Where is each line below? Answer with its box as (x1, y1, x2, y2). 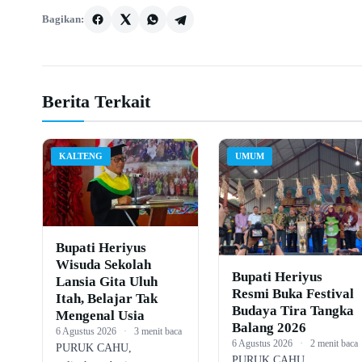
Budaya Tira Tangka (231, 302, 354, 318)
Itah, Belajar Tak (56, 290, 158, 306)
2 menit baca (309, 337, 358, 349)
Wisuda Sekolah (56, 256, 151, 272)
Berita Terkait (42, 90, 150, 112)
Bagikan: (42, 12, 84, 25)
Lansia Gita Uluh (56, 273, 158, 289)
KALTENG (59, 150, 103, 161)
